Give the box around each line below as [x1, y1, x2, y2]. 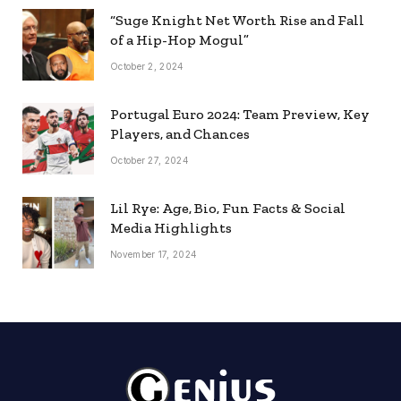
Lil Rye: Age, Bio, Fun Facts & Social [110, 200, 346, 218]
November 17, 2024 [110, 249, 198, 260]
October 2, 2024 [110, 61, 184, 73]
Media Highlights [110, 219, 232, 237]
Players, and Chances [110, 125, 250, 143]
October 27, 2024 [110, 155, 189, 166]
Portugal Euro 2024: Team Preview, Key [110, 106, 370, 124]
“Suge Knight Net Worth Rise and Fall [110, 12, 364, 30]
